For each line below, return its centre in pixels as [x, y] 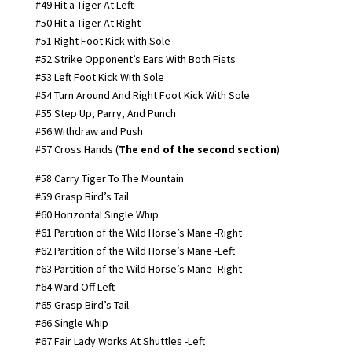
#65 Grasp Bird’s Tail [82, 304]
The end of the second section [197, 149]
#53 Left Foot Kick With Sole [99, 77]
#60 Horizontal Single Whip [97, 214]
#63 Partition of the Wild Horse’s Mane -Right [138, 268]
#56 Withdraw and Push [89, 131]
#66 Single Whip [71, 323]
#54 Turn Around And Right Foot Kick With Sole [142, 95]
